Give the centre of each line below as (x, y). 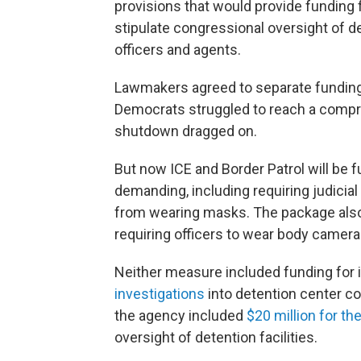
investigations (160, 294)
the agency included (180, 316)
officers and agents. (178, 50)
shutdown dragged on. (186, 131)
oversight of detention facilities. (216, 338)
